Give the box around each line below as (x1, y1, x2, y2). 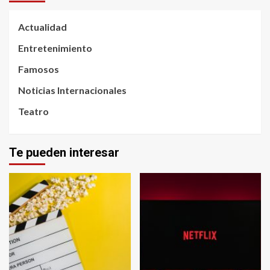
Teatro (18, 105, 49, 117)
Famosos (18, 63, 59, 75)
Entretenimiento (18, 42, 92, 54)
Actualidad (18, 20, 67, 33)
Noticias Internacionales (18, 84, 127, 96)
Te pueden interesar (9, 145, 119, 160)
